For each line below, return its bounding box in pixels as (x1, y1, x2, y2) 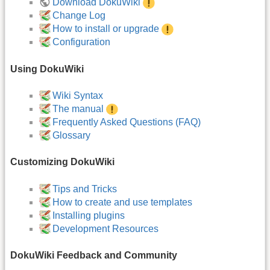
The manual (52, 103, 104, 114)
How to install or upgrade (52, 24, 160, 34)
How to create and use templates (52, 196, 193, 207)
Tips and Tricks (52, 183, 118, 194)
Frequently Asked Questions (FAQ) (52, 116, 201, 127)
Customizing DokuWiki (10, 157, 115, 168)
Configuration (52, 37, 111, 48)
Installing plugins (52, 210, 125, 221)
